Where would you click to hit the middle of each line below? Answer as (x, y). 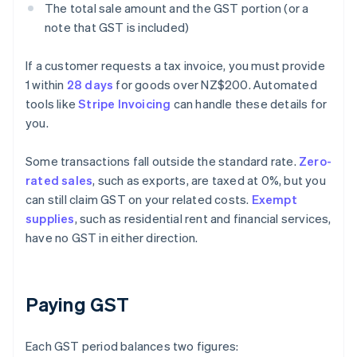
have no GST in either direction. (112, 238)
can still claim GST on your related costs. (139, 200)
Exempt (274, 200)
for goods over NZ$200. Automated (215, 85)
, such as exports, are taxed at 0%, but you (209, 180)
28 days (90, 85)
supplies (50, 219)
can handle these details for (249, 104)
